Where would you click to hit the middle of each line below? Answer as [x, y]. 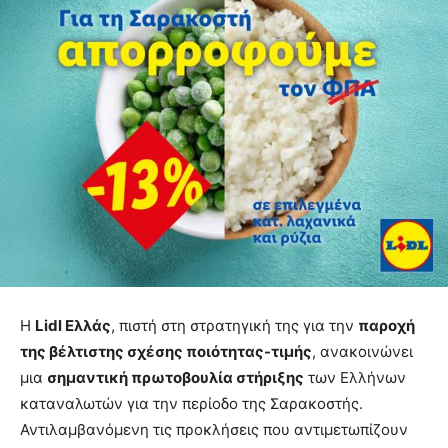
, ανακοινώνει [362, 352]
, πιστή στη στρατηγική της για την [234, 326]
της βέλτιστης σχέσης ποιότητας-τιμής [166, 352]
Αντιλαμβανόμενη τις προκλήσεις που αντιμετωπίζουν [214, 430]
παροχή [386, 326]
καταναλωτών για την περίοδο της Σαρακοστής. [191, 404]
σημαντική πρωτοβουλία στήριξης [175, 378]
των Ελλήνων [355, 378]
